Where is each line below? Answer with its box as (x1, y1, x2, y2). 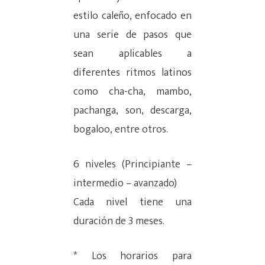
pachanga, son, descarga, (73, 102, 192, 120)
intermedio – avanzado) (73, 174, 177, 193)
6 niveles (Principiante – (73, 156, 192, 174)
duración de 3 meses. (73, 212, 164, 231)
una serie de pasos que (73, 26, 192, 44)
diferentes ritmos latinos (73, 64, 192, 82)
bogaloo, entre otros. (73, 121, 168, 139)
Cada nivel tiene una (73, 193, 192, 212)
